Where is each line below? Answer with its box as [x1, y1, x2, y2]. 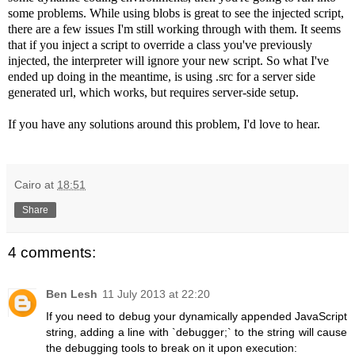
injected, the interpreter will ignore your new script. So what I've [8, 54, 329, 68]
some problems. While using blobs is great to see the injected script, [8, 6, 344, 21]
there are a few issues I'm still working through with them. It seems [8, 22, 341, 36]
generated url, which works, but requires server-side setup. [8, 86, 299, 100]
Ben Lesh [46, 287, 97, 300]
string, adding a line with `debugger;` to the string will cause [46, 325, 347, 338]
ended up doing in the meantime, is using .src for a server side [8, 70, 315, 84]
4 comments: [8, 244, 96, 261]
